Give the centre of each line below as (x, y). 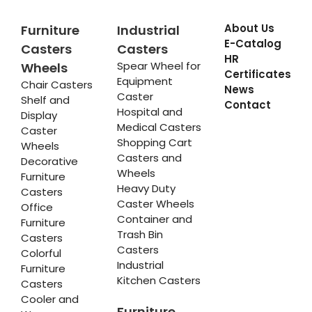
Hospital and (149, 111)
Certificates (257, 74)
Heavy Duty (146, 188)
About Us (249, 28)
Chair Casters (57, 84)
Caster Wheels (155, 203)
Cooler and (50, 299)
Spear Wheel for (158, 65)
